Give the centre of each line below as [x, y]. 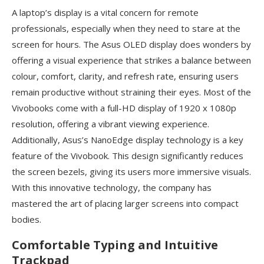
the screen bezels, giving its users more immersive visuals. [131, 172]
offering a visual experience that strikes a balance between [131, 60]
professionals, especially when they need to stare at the [126, 29]
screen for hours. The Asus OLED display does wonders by [131, 44]
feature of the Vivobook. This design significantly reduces [128, 156]
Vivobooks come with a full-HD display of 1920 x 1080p [124, 108]
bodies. [27, 220]
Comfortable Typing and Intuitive [115, 245]
